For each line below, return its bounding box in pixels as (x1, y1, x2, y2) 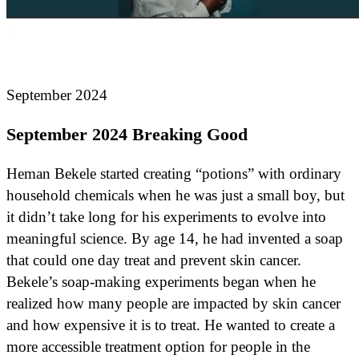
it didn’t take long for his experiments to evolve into (6, 208, 326, 226)
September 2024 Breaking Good (6, 123, 248, 144)
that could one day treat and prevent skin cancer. (6, 252, 301, 269)
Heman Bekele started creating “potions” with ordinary (6, 165, 341, 183)
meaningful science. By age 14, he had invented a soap (6, 230, 343, 248)
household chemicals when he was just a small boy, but (6, 187, 345, 204)
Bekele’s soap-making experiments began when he (6, 273, 316, 291)
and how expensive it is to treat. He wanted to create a (6, 317, 335, 334)
